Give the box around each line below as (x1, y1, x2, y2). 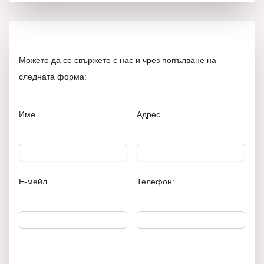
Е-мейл (19, 177, 47, 186)
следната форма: (19, 72, 87, 81)
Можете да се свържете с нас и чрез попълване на (19, 55, 216, 65)
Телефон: (137, 177, 174, 186)
